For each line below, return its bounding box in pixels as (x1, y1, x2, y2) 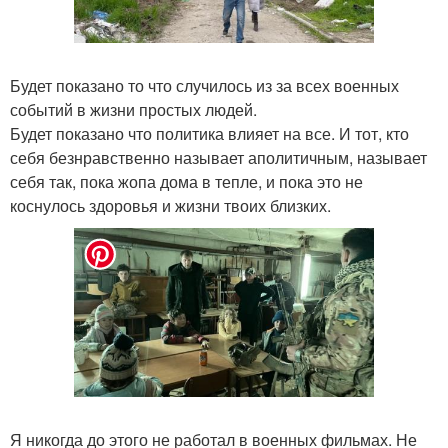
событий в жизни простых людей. (10, 98, 257, 122)
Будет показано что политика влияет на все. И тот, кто (10, 122, 409, 146)
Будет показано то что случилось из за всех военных (10, 74, 399, 98)
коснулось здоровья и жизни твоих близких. (10, 194, 331, 218)
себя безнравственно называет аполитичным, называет (10, 146, 427, 170)
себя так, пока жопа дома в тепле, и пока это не (10, 170, 363, 194)
